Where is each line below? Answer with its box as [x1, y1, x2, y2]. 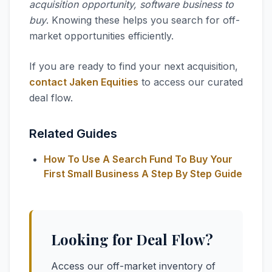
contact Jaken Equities [29, 76, 138, 88]
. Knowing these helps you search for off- [46, 14, 240, 26]
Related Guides [29, 126, 117, 141]
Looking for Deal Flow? [51, 229, 213, 249]
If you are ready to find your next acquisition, [29, 60, 238, 72]
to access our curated [138, 76, 243, 88]
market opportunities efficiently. [29, 30, 174, 42]
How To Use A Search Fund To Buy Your [44, 153, 233, 165]
